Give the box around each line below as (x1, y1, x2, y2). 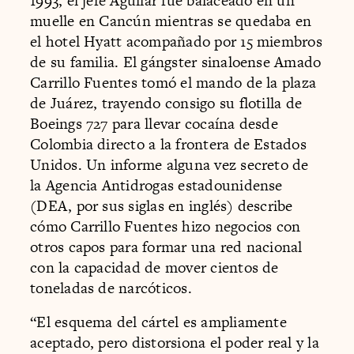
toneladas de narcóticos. (30, 277, 192, 299)
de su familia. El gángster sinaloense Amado (30, 51, 322, 73)
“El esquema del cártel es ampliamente (30, 311, 287, 333)
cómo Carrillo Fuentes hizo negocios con (30, 215, 301, 237)
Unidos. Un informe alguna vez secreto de (30, 153, 309, 175)
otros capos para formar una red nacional (30, 235, 303, 258)
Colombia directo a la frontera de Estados (30, 133, 307, 155)
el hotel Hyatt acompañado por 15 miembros (30, 30, 322, 52)
